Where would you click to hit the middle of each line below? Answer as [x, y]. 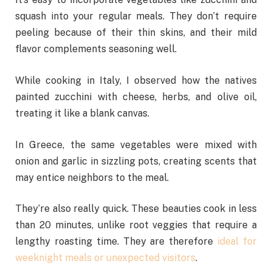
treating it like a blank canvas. [83, 114]
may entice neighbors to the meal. [92, 177]
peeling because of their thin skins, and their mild [136, 33]
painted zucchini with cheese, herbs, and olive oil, [136, 97]
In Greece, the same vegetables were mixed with [136, 144]
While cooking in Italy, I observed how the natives [136, 81]
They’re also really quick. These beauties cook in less [136, 209]
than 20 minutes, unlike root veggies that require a [136, 225]
